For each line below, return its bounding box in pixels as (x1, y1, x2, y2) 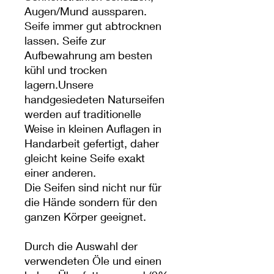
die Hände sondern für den (24, 194, 157, 209)
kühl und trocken (24, 62, 107, 76)
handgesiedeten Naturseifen (24, 92, 165, 106)
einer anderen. (24, 165, 96, 179)
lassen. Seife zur (24, 33, 106, 47)
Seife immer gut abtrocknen (24, 18, 161, 32)
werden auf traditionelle (24, 106, 141, 120)
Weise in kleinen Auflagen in (24, 121, 161, 135)
